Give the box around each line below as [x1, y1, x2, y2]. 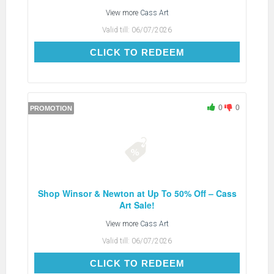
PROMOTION [30, 104, 72, 112]
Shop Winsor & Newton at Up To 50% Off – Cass [37, 187, 237, 199]
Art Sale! [119, 198, 155, 211]
